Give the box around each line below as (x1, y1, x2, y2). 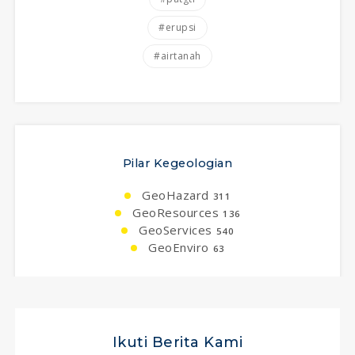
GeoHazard (138, 186, 209, 203)
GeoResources (128, 204, 219, 220)
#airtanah (154, 48, 201, 63)
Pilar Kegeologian (122, 155, 233, 170)
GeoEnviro (144, 239, 209, 255)
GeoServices (135, 221, 212, 238)
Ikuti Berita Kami (112, 334, 243, 351)
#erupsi (158, 20, 197, 34)
